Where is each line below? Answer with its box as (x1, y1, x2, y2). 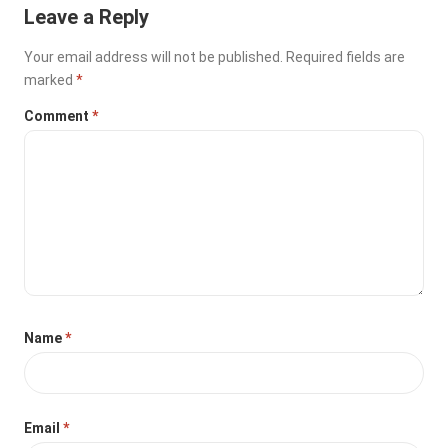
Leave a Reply (24, 4, 150, 29)
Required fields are (286, 48, 406, 65)
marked (24, 71, 77, 88)
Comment (24, 107, 93, 124)
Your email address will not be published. (24, 48, 284, 65)
